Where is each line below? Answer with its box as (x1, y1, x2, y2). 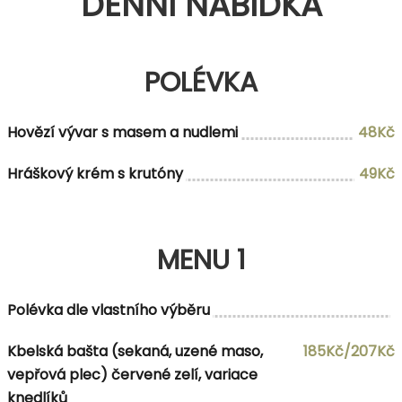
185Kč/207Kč (303, 340, 395, 362)
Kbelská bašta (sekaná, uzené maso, (7, 340, 263, 362)
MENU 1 (156, 240, 246, 279)
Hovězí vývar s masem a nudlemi (7, 121, 238, 143)
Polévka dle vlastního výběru (7, 299, 210, 320)
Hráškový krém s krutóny (7, 162, 183, 184)
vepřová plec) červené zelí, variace (7, 363, 258, 385)
